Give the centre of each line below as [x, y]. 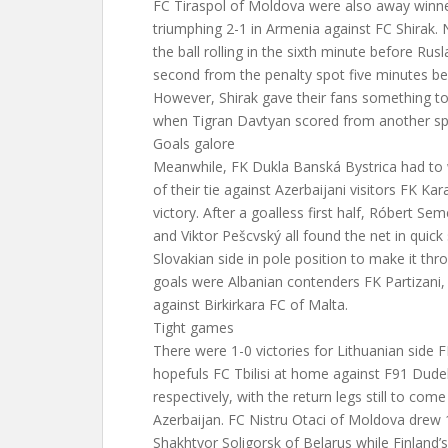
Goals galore [194, 143]
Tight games [193, 327]
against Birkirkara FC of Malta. [250, 304]
